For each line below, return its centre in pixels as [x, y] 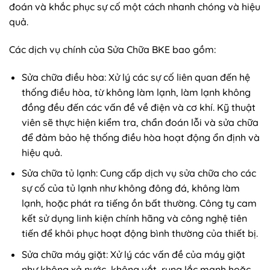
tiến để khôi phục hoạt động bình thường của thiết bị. [140, 234]
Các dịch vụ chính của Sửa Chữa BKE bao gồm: [112, 49]
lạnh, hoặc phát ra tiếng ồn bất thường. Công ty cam [139, 203]
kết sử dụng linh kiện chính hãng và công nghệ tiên [134, 218]
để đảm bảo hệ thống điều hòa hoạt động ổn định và [140, 137]
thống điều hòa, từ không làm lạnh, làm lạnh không [136, 92]
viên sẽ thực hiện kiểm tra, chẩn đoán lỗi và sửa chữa [140, 122]
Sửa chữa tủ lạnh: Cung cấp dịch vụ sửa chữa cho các [139, 173]
